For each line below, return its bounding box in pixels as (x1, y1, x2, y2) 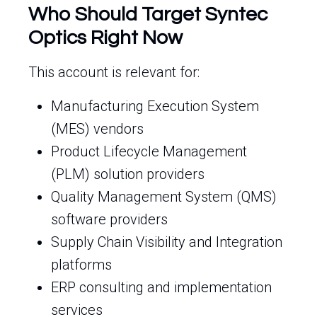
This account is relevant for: (28, 64, 200, 81)
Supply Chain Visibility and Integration (51, 234, 282, 250)
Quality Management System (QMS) (51, 188, 277, 205)
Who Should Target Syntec (28, 4, 267, 25)
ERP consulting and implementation (51, 279, 272, 296)
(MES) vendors (51, 120, 144, 137)
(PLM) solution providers (51, 166, 204, 183)
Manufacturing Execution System (51, 98, 259, 115)
